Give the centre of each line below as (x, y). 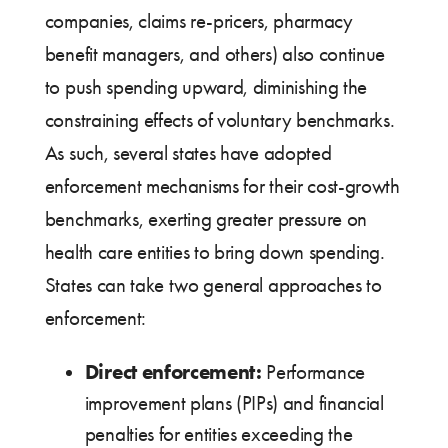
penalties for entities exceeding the (218, 433)
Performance (313, 371)
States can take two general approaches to (213, 285)
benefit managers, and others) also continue (215, 54)
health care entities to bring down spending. (214, 252)
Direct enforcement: (173, 371)
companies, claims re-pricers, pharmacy (198, 21)
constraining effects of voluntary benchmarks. (219, 120)
